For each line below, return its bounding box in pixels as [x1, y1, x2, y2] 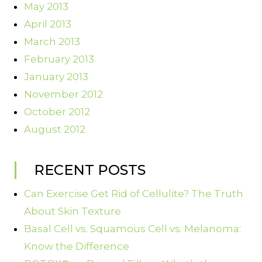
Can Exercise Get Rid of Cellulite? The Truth [24, 188, 243, 200]
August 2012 [24, 123, 85, 136]
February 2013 [24, 53, 94, 65]
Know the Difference [24, 240, 129, 253]
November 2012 [24, 88, 103, 101]
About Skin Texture [24, 205, 121, 218]
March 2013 [24, 36, 80, 48]
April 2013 [24, 18, 71, 30]
